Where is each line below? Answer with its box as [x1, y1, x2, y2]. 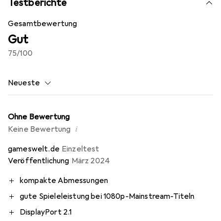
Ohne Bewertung [8, 111, 70, 122]
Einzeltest [61, 144, 100, 154]
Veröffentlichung [8, 155, 70, 166]
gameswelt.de [8, 144, 60, 154]
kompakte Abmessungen [20, 175, 109, 185]
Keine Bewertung [8, 124, 71, 134]
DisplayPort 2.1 [20, 207, 72, 217]
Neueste [8, 77, 40, 88]
